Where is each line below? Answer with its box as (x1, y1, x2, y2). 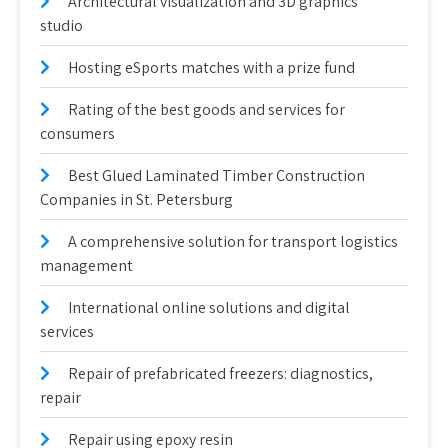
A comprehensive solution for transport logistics (68, 230, 398, 252)
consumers (40, 122, 115, 144)
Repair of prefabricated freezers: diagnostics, (68, 362, 373, 384)
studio (40, 14, 83, 36)
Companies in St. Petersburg (40, 188, 233, 210)
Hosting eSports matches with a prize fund (68, 56, 355, 78)
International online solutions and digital (68, 296, 350, 318)
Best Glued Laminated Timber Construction (68, 164, 365, 186)
